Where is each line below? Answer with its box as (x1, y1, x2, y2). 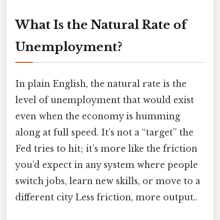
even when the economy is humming (15, 110, 180, 122)
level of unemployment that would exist (15, 94, 194, 106)
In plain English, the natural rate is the (15, 78, 187, 89)
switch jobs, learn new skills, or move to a (15, 175, 200, 187)
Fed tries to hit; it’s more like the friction (15, 143, 197, 154)
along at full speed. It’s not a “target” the (15, 127, 193, 138)
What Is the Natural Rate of (15, 18, 187, 32)
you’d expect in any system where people (15, 159, 198, 170)
